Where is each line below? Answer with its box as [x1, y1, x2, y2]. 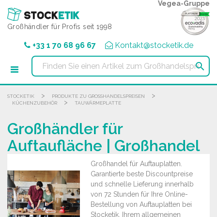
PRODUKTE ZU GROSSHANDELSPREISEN [52, 93, 141, 99]
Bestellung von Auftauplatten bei [90, 201, 192, 208]
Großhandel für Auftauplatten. [90, 160, 182, 168]
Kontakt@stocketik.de [114, 41, 193, 50]
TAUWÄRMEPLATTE [75, 100, 121, 106]
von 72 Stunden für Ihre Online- [90, 190, 188, 198]
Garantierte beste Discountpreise [90, 170, 193, 178]
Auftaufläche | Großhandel [7, 137, 200, 155]
